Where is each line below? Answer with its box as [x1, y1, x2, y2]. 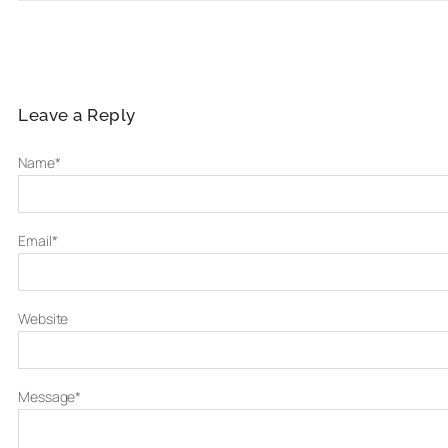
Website [18, 309, 69, 328]
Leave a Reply [18, 105, 136, 125]
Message [18, 387, 76, 406]
